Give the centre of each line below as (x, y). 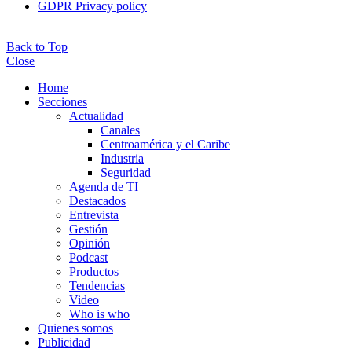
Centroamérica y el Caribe (165, 144)
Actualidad (96, 115)
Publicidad (64, 342)
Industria (122, 158)
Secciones (62, 101)
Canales (120, 130)
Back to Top (37, 46)
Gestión (88, 229)
